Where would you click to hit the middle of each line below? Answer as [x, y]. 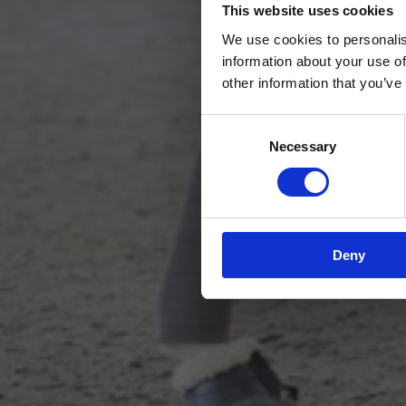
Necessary [303, 146]
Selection [228, 147]
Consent [226, 125]
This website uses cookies [307, 11]
